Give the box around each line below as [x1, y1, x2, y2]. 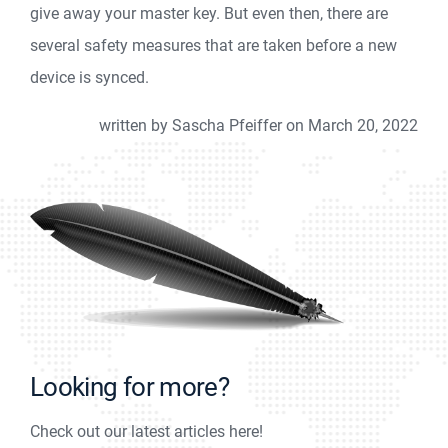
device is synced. [30, 67, 149, 87]
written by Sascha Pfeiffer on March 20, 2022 [99, 115, 418, 135]
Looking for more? [30, 372, 229, 403]
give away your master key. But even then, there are [30, 3, 388, 23]
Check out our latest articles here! [30, 422, 263, 442]
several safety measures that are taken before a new [30, 35, 397, 55]
